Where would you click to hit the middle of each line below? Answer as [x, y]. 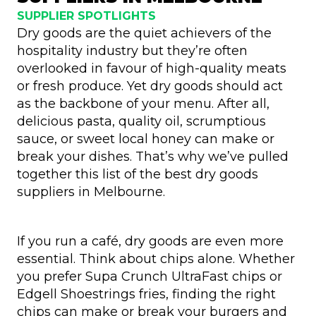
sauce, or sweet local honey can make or [146, 139]
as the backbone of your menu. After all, [143, 103]
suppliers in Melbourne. [91, 192]
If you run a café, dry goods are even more [150, 241]
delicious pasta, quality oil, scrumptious [141, 121]
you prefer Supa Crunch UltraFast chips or [150, 276]
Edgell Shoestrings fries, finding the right [146, 294]
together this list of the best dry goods [138, 174]
